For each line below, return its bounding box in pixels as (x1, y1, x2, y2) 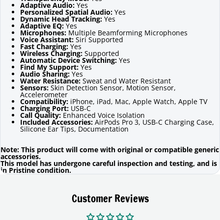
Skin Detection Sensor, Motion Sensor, (49, 82, 176, 92)
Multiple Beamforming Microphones (66, 27, 188, 37)
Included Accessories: (20, 117, 93, 127)
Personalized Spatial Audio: (20, 7, 112, 17)
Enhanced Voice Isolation (61, 110, 145, 120)
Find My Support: (20, 62, 79, 72)
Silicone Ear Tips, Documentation (20, 124, 129, 134)
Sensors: (20, 82, 49, 92)
